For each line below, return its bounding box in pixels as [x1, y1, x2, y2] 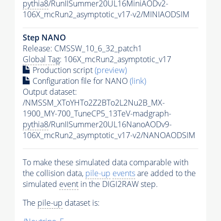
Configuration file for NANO [31, 75, 130, 87]
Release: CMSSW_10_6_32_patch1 [23, 43, 142, 54]
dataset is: [63, 197, 100, 209]
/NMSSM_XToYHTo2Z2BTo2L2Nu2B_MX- [23, 97, 165, 109]
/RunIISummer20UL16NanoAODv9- [48, 119, 172, 130]
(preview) [95, 65, 127, 76]
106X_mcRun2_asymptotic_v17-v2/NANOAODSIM [23, 130, 195, 141]
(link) [130, 75, 146, 87]
